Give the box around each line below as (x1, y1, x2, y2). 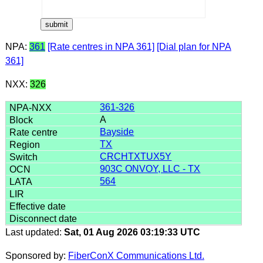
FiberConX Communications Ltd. (68, 250, 204, 261)
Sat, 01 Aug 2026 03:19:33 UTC (63, 227, 200, 237)
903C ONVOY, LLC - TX (100, 163, 201, 174)
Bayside (100, 126, 134, 137)
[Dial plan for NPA (156, 41, 231, 52)
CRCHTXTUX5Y (100, 151, 172, 161)
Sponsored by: (5, 250, 68, 261)
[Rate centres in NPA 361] (47, 41, 154, 52)
